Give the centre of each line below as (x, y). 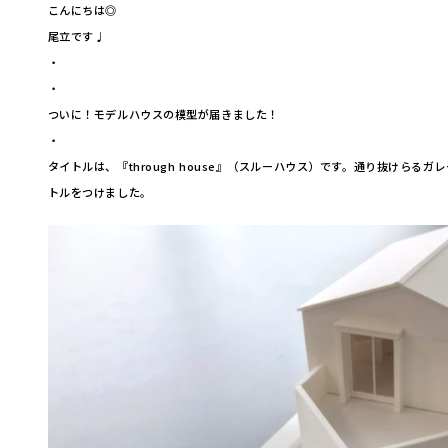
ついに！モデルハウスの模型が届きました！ (163, 114)
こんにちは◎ (82, 10)
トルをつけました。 (99, 192)
